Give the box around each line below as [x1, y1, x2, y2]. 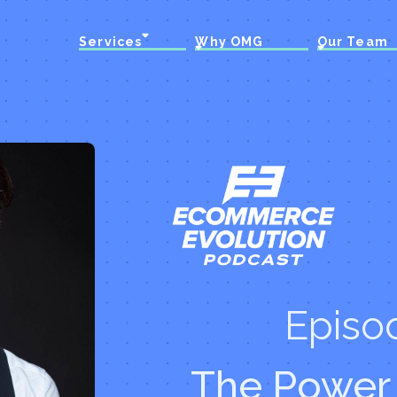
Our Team [316, 35, 388, 49]
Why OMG [195, 35, 264, 49]
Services [79, 35, 143, 49]
